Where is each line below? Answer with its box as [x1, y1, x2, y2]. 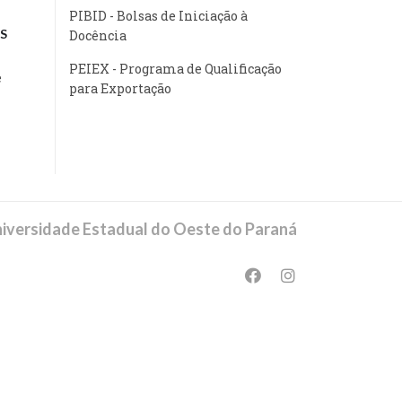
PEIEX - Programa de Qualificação [69, 59, 282, 77]
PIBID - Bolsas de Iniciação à [69, 6, 248, 24]
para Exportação [69, 79, 171, 97]
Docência [69, 26, 127, 44]
